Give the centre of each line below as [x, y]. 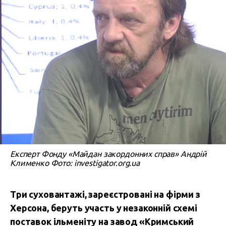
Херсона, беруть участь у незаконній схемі [104, 208]
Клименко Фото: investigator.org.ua [75, 163]
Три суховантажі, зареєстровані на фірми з [105, 194]
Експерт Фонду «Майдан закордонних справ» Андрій [108, 154]
